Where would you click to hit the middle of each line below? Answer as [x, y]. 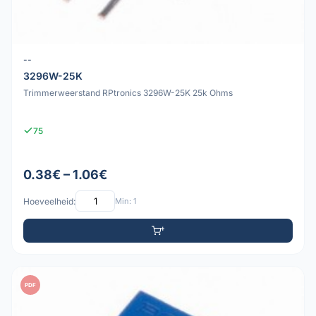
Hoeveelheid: [49, 201]
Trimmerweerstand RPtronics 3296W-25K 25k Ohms [128, 92]
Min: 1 [126, 201]
